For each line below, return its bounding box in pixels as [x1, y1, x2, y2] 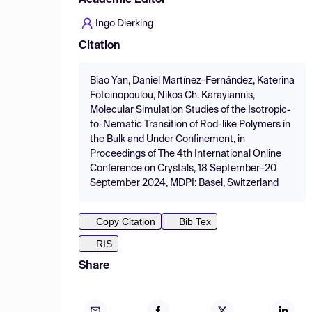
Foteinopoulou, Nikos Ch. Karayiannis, [90, 91, 255, 100]
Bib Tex [179, 216, 211, 227]
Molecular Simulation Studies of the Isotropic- [90, 105, 291, 115]
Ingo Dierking [95, 19, 153, 29]
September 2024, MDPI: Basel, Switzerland [90, 178, 279, 188]
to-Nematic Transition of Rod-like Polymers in [90, 120, 290, 130]
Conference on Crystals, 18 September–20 [90, 164, 276, 173]
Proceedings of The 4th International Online [90, 149, 281, 159]
